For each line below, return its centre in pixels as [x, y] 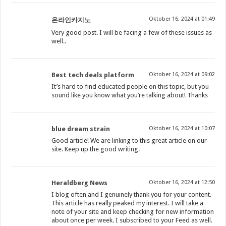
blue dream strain [81, 129]
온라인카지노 [71, 20]
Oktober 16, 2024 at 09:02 [182, 75]
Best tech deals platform [93, 75]
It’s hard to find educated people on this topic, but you [130, 87]
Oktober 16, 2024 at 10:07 [182, 129]
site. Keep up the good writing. [96, 149]
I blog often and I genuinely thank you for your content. [132, 195]
